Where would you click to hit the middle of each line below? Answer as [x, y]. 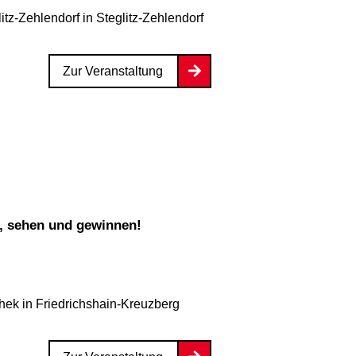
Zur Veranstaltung [113, 71]
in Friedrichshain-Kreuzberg [99, 304]
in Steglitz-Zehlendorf [141, 17]
